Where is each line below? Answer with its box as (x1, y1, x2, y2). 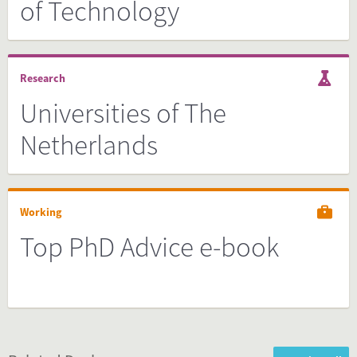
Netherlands (20, 127, 158, 163)
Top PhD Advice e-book (20, 229, 279, 265)
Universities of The (20, 96, 226, 131)
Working (20, 205, 61, 219)
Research (20, 71, 65, 85)
